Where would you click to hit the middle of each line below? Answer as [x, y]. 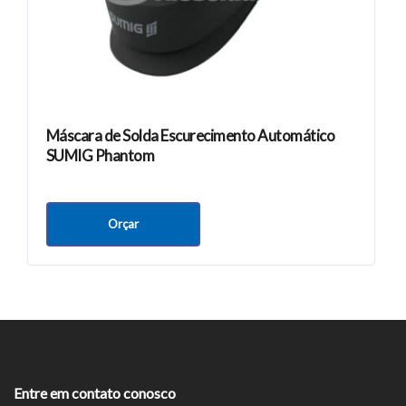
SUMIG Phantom [101, 156]
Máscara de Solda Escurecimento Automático [191, 136]
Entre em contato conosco [95, 393]
